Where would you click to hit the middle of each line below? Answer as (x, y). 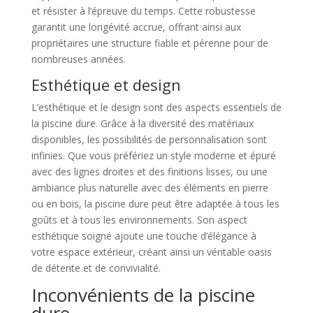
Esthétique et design (106, 84)
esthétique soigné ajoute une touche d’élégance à (144, 235)
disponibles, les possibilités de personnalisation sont (149, 139)
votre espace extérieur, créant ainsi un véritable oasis (151, 252)
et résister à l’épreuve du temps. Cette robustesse (143, 10)
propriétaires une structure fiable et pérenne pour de (150, 43)
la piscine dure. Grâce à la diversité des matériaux (142, 123)
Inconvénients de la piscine (143, 294)
